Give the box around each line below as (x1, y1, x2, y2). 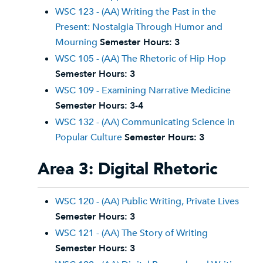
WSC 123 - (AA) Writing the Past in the (55, 5, 216, 18)
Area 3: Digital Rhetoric (38, 158, 218, 180)
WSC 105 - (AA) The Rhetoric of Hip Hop (55, 52, 226, 65)
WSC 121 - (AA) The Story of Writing (55, 227, 208, 240)
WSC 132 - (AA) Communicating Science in (55, 116, 235, 129)
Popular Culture (55, 131, 122, 144)
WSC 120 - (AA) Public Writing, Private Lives (55, 195, 239, 208)
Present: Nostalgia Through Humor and (55, 21, 222, 33)
